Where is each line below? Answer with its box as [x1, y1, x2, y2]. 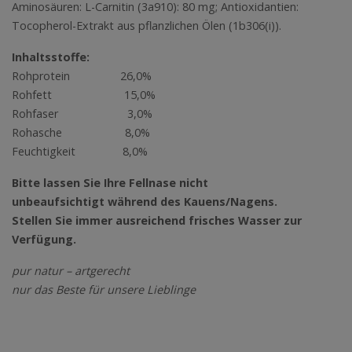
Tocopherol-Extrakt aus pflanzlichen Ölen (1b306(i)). [12, 17, 281, 33]
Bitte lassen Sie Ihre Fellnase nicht [12, 174, 208, 190]
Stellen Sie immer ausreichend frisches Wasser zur [12, 212, 302, 228]
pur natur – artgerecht [12, 262, 130, 278]
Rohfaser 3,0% [12, 105, 152, 121]
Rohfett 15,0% [12, 86, 156, 102]
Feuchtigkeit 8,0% [12, 143, 148, 159]
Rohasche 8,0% [12, 124, 150, 140]
